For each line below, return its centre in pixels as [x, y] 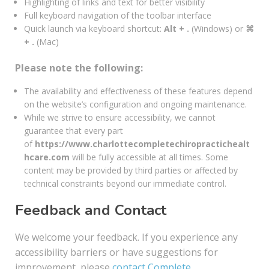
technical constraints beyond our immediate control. [125, 183]
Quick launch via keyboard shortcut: [94, 29]
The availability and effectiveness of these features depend [138, 91]
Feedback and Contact [91, 210]
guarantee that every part [74, 131]
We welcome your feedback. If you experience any [126, 237]
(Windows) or [217, 29]
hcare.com [47, 157]
